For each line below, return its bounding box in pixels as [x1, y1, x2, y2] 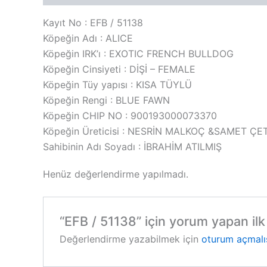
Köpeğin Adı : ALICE [43, 32, 133, 45]
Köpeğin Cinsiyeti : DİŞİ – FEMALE [43, 63, 195, 76]
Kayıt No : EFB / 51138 [43, 17, 143, 29]
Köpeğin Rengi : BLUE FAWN [43, 94, 170, 107]
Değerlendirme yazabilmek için [59, 232, 201, 245]
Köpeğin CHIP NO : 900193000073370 [43, 110, 217, 122]
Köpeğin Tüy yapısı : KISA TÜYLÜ [43, 79, 192, 91]
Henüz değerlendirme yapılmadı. [43, 167, 188, 180]
